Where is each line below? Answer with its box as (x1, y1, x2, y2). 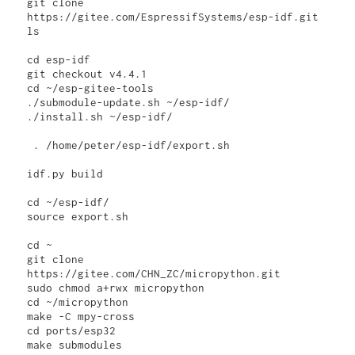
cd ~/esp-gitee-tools (27, 82, 155, 95)
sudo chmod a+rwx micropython (27, 281, 205, 295)
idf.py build (27, 167, 104, 181)
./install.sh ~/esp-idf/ (27, 110, 174, 124)
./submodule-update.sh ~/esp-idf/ (27, 96, 231, 109)
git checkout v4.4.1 (27, 67, 148, 81)
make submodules (27, 338, 123, 352)
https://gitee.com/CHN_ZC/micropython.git (27, 267, 281, 281)
